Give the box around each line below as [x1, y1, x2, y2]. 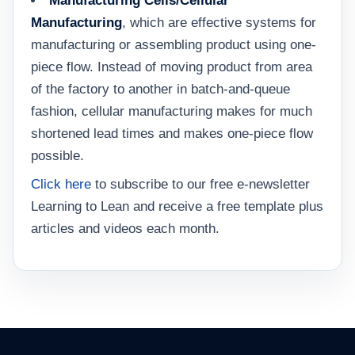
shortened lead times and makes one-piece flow [31, 126, 313, 141]
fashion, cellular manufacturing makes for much [31, 104, 312, 119]
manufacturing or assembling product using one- [31, 37, 316, 52]
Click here [31, 177, 91, 192]
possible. [31, 148, 84, 163]
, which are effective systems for [122, 15, 316, 30]
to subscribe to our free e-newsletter [91, 177, 310, 192]
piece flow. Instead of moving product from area [31, 59, 312, 74]
